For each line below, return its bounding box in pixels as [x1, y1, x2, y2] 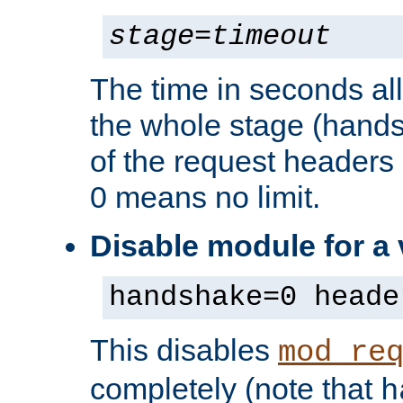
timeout [211, 21, 331, 54]
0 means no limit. [90, 180, 320, 215]
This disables [90, 333, 278, 368]
